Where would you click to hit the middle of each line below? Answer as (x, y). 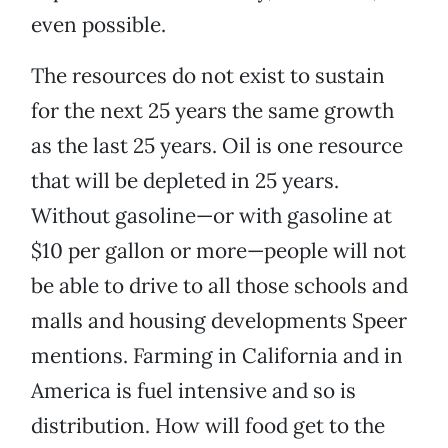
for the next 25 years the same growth (212, 111)
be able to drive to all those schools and (219, 286)
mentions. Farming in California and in (217, 356)
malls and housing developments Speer (219, 321)
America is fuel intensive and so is (193, 391)
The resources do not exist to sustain (208, 76)
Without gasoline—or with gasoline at (211, 216)
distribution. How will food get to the (208, 426)
